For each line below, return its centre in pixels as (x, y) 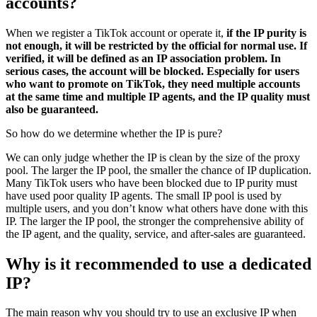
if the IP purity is (266, 33)
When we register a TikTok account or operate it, (116, 33)
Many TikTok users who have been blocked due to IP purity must (151, 183)
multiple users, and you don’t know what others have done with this (157, 208)
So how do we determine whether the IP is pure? (114, 133)
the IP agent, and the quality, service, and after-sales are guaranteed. (156, 234)
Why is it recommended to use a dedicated (158, 264)
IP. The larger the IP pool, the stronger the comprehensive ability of (155, 221)
